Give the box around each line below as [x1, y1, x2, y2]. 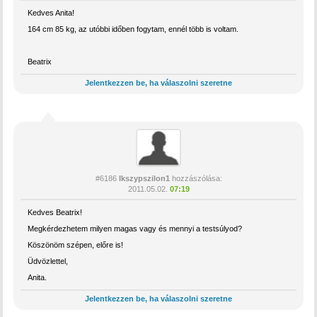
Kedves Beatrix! [28, 207, 83, 217]
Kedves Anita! [28, 8, 75, 17]
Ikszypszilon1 [118, 173, 170, 183]
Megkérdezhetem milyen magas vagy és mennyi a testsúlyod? [28, 224, 243, 233]
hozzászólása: [169, 173, 222, 183]
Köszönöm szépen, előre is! [28, 240, 124, 249]
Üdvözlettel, [28, 256, 69, 265]
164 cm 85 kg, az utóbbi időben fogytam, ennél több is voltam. [28, 24, 239, 33]
